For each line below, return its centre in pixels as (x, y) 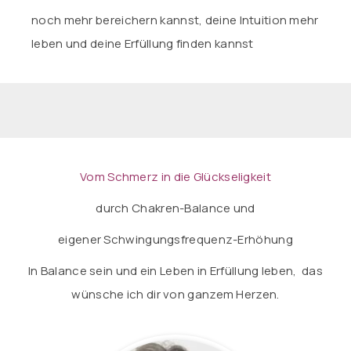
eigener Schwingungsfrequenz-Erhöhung (175, 239)
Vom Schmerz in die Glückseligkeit (175, 177)
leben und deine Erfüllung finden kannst (143, 43)
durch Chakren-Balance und (175, 208)
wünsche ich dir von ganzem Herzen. (175, 294)
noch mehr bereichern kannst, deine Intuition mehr (175, 20)
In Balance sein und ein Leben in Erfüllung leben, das (175, 271)
